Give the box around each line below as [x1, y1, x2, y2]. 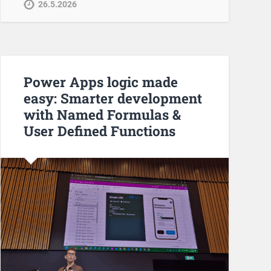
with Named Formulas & [23, 105, 181, 123]
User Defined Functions [23, 121, 175, 140]
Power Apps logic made [23, 72, 178, 91]
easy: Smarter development [23, 88, 202, 107]
